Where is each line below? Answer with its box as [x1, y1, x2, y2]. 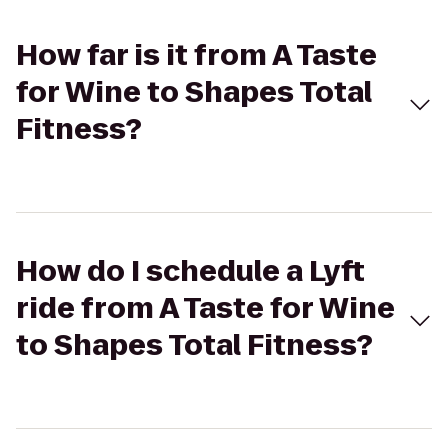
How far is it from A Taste [16, 36, 377, 75]
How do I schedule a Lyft [16, 252, 365, 291]
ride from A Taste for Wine [16, 289, 395, 328]
